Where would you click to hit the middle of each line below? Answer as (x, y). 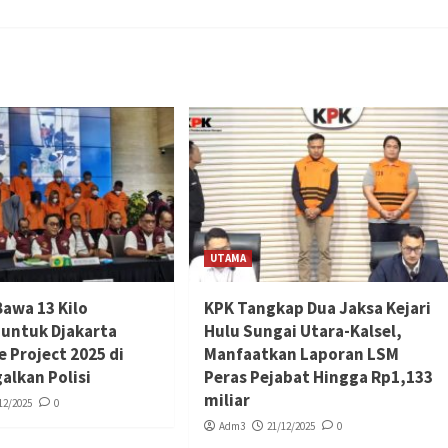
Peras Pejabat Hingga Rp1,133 (318, 376)
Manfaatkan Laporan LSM (301, 353)
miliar (226, 399)
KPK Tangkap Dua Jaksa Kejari (317, 307)
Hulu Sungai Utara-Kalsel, (302, 330)
